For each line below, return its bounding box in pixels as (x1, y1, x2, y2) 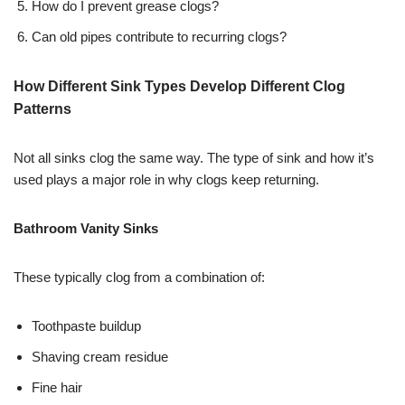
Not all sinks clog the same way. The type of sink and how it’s (14, 150, 374, 166)
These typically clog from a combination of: (14, 269, 265, 286)
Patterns (14, 101, 71, 118)
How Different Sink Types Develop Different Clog (14, 79, 345, 95)
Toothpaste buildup (32, 318, 141, 334)
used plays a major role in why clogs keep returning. (14, 172, 319, 188)
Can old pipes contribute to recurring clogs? (32, 29, 287, 45)
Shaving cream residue (32, 349, 168, 365)
